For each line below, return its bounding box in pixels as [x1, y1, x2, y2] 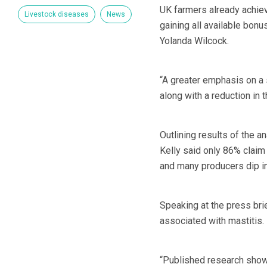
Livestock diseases [24, 10, 89, 18]
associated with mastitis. [159, 215, 264, 227]
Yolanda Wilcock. [159, 35, 229, 47]
